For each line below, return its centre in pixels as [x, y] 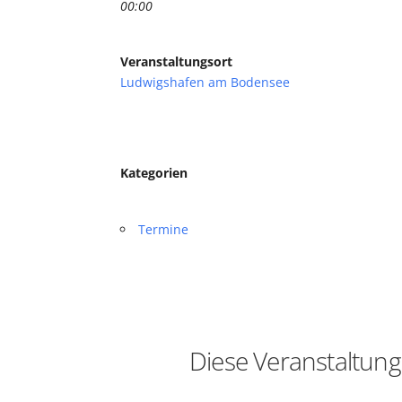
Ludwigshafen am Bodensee [205, 82]
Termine [164, 229]
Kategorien [154, 173]
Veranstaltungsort [177, 61]
